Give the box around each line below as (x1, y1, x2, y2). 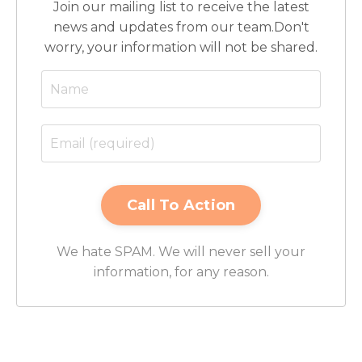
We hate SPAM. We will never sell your (57, 244, 305, 260)
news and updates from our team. (53, 19, 274, 36)
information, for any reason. (93, 264, 269, 280)
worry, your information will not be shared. (44, 40, 318, 56)
